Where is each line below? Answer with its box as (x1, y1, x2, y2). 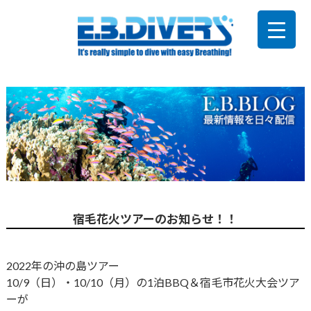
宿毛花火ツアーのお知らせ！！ (73, 212, 238, 227)
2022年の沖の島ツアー (6, 259, 119, 273)
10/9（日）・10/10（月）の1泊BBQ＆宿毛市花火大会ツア (6, 276, 300, 289)
